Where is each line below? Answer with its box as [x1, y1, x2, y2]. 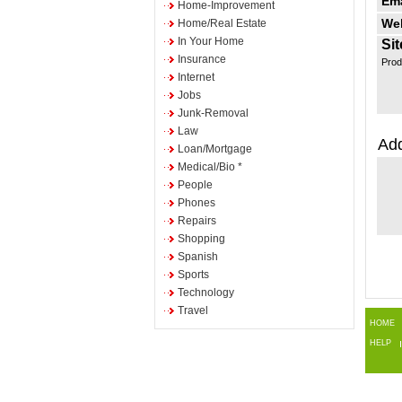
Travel [178, 304, 208, 317]
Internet [178, 71, 214, 83]
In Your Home [178, 35, 244, 48]
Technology [178, 286, 234, 299]
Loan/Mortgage [178, 143, 252, 155]
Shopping [178, 232, 225, 245]
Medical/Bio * [178, 161, 242, 173]
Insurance [178, 53, 226, 66]
